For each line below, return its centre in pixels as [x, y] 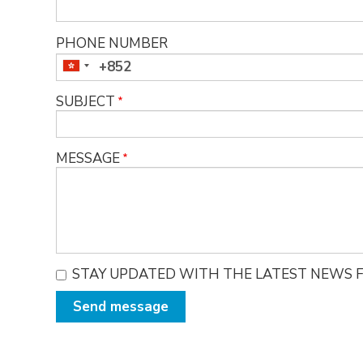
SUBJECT [85, 101]
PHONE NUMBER [111, 43]
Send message [120, 306]
